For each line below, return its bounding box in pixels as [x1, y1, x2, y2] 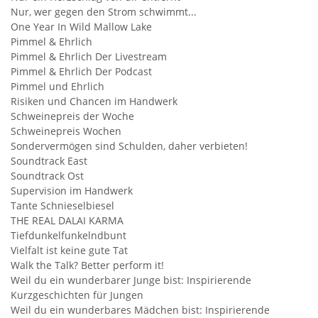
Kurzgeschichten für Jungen [11, 288, 143, 302]
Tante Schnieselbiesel [11, 199, 114, 212]
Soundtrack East [11, 154, 87, 168]
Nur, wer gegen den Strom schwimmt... [11, 5, 197, 18]
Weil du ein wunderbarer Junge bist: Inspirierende [11, 273, 251, 287]
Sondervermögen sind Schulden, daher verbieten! [11, 139, 248, 153]
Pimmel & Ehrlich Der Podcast [11, 65, 152, 78]
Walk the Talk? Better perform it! [11, 258, 164, 272]
